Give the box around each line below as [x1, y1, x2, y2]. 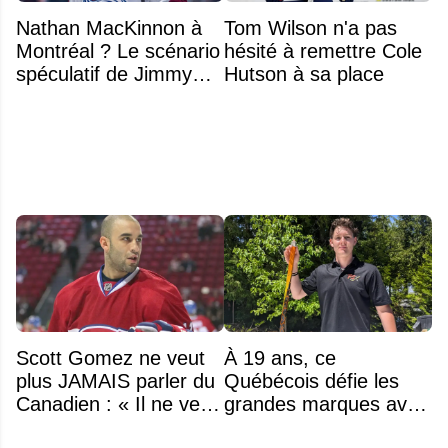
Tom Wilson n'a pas [224, 17, 397, 40]
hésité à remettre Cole [224, 40, 422, 63]
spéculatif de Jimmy [16, 63, 192, 86]
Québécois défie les [224, 370, 399, 393]
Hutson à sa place [224, 63, 384, 86]
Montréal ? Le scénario [16, 40, 220, 63]
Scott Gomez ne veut [16, 347, 205, 370]
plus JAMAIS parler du [16, 370, 215, 393]
